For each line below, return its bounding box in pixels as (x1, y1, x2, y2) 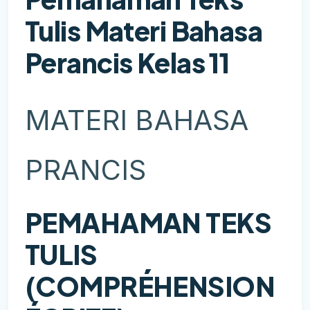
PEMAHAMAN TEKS (25, 206, 271, 240)
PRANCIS (25, 152, 147, 187)
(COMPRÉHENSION (25, 269, 275, 304)
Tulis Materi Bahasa (25, 13, 263, 48)
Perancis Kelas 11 (25, 45, 230, 80)
